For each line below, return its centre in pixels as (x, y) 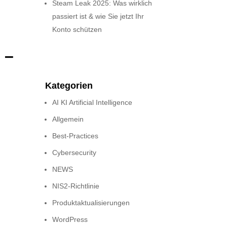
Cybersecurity (74, 153)
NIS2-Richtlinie (76, 186)
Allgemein (68, 119)
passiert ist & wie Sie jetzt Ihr (98, 16)
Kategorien (69, 86)
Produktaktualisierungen (91, 203)
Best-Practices (75, 136)
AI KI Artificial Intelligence (92, 103)
